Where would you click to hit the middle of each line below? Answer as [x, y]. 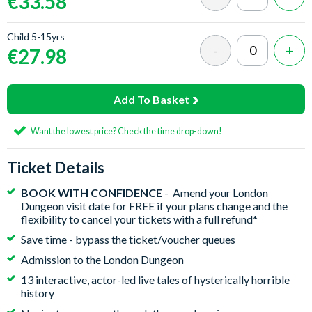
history [38, 293]
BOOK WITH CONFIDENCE [92, 193]
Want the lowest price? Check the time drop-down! [126, 131]
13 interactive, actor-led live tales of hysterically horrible [155, 280]
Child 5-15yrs [36, 37]
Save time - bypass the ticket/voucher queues [128, 239]
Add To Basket [151, 99]
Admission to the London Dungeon [102, 259]
